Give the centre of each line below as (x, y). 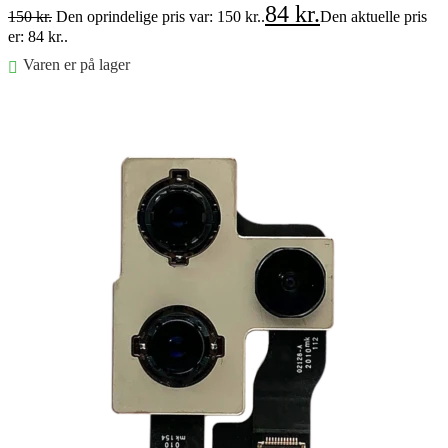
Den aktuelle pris (373, 16)
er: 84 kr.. (38, 36)
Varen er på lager (76, 64)
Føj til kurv (43, 102)
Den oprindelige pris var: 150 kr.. (160, 16)
